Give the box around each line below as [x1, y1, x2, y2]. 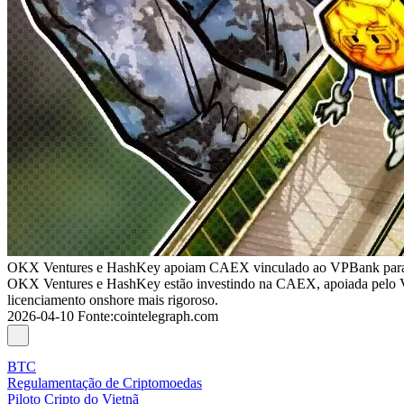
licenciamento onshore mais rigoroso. [7, 292, 218, 308]
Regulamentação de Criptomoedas [7, 375, 202, 390]
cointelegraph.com [114, 308, 218, 324]
